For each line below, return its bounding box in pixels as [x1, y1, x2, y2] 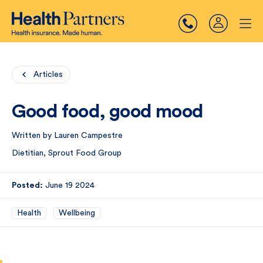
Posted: [12, 181, 43, 190]
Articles [33, 70, 63, 79]
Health [17, 209, 41, 217]
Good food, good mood [12, 102, 203, 121]
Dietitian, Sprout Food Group [12, 149, 122, 157]
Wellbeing [59, 209, 95, 217]
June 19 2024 [45, 181, 95, 190]
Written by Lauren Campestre [12, 131, 123, 140]
